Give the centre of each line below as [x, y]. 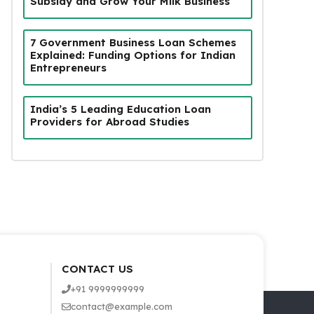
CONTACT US [97, 269]
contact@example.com [122, 306]
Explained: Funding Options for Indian [132, 55]
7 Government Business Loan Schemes [133, 42]
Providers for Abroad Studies [109, 121]
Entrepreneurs [68, 67]
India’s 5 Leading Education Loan [120, 109]
